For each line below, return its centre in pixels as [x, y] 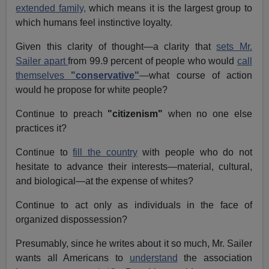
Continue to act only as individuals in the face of [134, 205]
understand [153, 258]
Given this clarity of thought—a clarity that [116, 47]
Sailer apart [42, 61]
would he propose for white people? [92, 90]
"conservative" [105, 76]
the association [215, 258]
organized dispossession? [72, 220]
